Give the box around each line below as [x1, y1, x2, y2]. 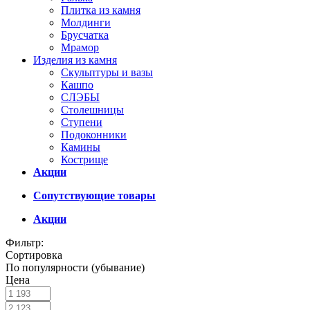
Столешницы [61, 104, 124, 116]
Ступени [61, 116, 102, 128]
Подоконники [61, 129, 127, 140]
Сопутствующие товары [33, 190, 156, 201]
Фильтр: [6, 237, 44, 248]
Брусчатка [61, 29, 109, 41]
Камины [61, 141, 100, 153]
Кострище [61, 154, 108, 165]
